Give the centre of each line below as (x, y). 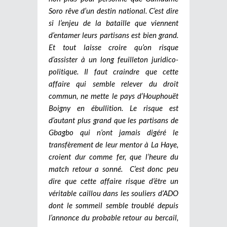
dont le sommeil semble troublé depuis (113, 205)
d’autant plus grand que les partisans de (113, 120)
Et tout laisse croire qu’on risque (113, 47)
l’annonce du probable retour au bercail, (113, 217)
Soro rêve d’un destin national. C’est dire (113, 10)
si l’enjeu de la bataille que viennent (113, 23)
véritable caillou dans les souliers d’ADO (113, 193)
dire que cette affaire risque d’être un (113, 181)
